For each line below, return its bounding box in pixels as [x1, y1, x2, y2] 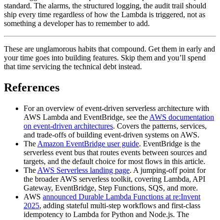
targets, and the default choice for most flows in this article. [24, 157, 205, 165]
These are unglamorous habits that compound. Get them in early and [4, 44, 215, 53]
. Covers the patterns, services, [113, 121, 207, 130]
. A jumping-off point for [130, 165, 206, 174]
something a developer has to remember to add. [4, 19, 150, 27]
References [4, 81, 59, 94]
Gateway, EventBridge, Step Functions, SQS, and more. [24, 183, 198, 192]
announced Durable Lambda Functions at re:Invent [43, 192, 200, 201]
